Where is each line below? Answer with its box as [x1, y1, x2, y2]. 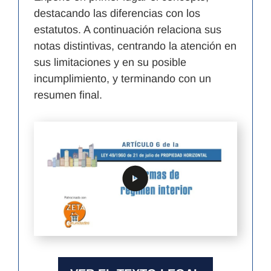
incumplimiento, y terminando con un [34, 73, 211, 85]
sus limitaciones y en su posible [34, 56, 186, 69]
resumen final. [34, 89, 102, 102]
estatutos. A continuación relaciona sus [34, 24, 221, 36]
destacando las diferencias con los [34, 7, 200, 20]
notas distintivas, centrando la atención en [34, 40, 237, 53]
